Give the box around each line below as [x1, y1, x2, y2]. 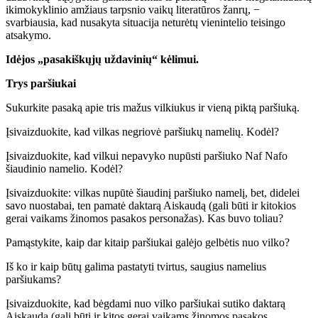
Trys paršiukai [6, 77, 76, 89]
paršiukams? [6, 273, 61, 285]
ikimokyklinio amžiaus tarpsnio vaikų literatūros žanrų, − [6, 3, 260, 16]
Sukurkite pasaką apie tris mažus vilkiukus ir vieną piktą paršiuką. [6, 101, 300, 114]
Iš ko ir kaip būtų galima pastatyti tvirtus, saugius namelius [6, 260, 266, 273]
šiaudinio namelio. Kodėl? [6, 162, 123, 175]
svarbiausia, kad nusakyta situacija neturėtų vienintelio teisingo [6, 16, 285, 28]
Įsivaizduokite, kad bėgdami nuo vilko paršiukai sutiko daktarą [6, 297, 285, 309]
